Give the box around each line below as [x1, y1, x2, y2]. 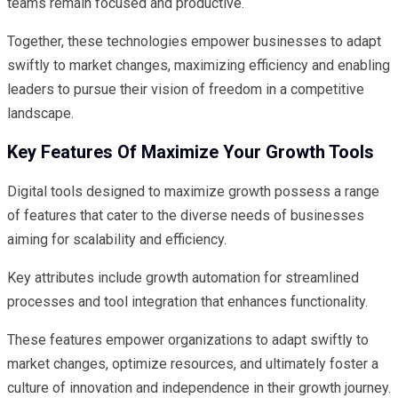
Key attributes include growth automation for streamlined [7, 269, 359, 286]
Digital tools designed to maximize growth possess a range [7, 183, 379, 200]
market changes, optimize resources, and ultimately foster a [7, 355, 378, 372]
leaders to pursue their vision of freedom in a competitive [7, 80, 364, 98]
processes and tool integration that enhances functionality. [7, 293, 368, 310]
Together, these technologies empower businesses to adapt [7, 32, 381, 50]
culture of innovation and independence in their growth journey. [7, 379, 391, 396]
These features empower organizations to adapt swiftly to [7, 331, 369, 348]
